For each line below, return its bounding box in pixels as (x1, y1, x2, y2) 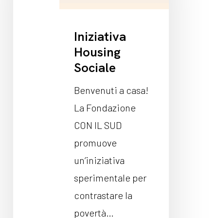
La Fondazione (73, 101, 136, 113)
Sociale (73, 59, 116, 76)
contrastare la (73, 189, 132, 201)
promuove (73, 136, 117, 148)
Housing (73, 43, 121, 60)
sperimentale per (73, 171, 146, 183)
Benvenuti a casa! (73, 84, 148, 96)
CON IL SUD (73, 119, 122, 131)
